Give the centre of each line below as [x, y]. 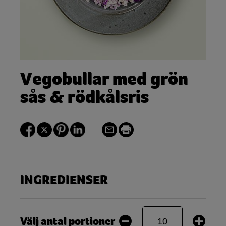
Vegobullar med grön [104, 79]
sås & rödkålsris [84, 97]
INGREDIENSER [64, 180]
